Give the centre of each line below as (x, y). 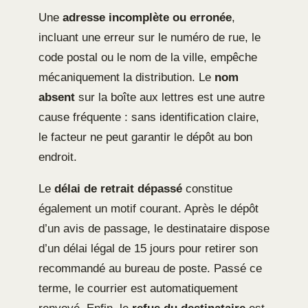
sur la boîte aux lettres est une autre (170, 98)
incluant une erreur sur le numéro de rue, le (150, 38)
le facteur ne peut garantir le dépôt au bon (145, 137)
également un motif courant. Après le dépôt (148, 209)
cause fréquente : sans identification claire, (149, 118)
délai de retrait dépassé (118, 189)
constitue (207, 189)
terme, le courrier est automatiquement (138, 289)
